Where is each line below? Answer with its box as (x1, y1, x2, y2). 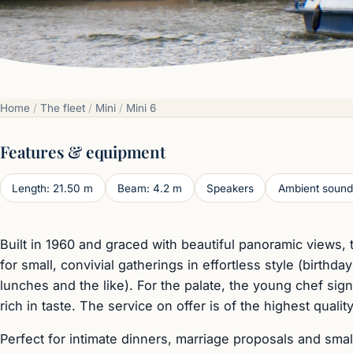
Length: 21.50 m (12, 181, 94, 195)
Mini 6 (126, 102, 156, 115)
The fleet (40, 102, 85, 115)
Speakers (206, 181, 254, 195)
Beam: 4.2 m (117, 181, 183, 195)
